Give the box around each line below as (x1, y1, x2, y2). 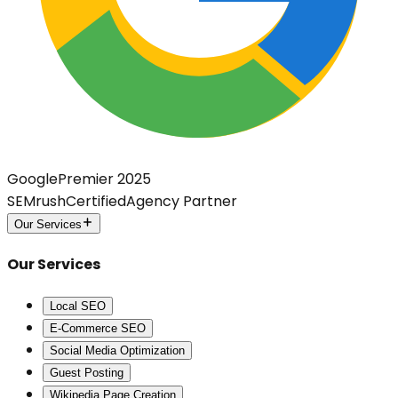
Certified (66, 190, 126, 211)
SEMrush (7, 190, 66, 211)
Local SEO (50, 299, 106, 314)
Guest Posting (50, 366, 123, 380)
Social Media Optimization (50, 344, 185, 358)
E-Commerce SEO (50, 322, 146, 336)
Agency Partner (126, 190, 237, 211)
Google (7, 168, 58, 189)
